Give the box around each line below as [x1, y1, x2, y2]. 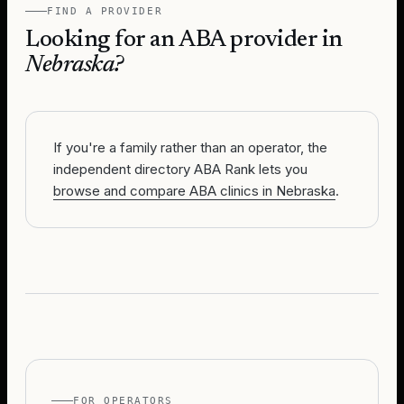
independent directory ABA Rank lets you [53, 161, 308, 178]
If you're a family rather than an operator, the [53, 139, 327, 156]
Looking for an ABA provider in [25, 29, 343, 52]
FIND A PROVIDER [47, 5, 163, 17]
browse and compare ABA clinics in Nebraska [53, 182, 335, 199]
